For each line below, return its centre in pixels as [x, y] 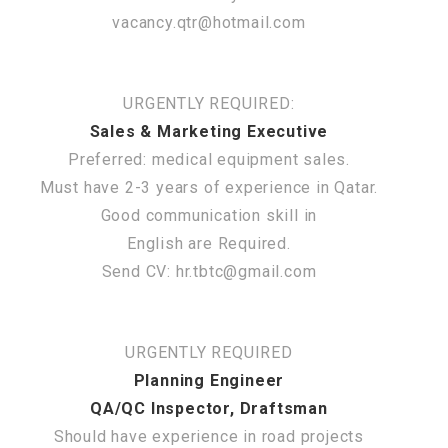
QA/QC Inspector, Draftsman [209, 408]
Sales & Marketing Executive [209, 131]
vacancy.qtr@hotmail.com [209, 22]
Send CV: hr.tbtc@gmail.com [209, 271]
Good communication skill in [209, 215]
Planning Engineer [209, 380]
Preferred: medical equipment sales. [209, 159]
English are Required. [209, 243]
